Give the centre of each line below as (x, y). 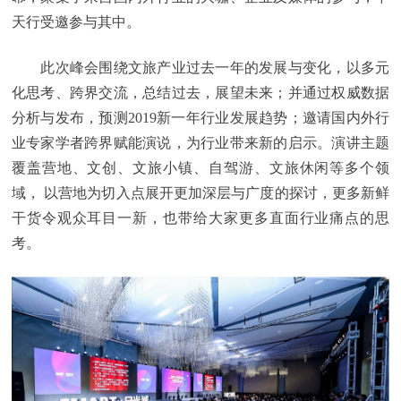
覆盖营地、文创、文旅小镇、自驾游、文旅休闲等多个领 (200, 167)
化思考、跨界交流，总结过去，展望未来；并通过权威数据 (200, 92)
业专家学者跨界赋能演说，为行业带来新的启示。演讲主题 (200, 142)
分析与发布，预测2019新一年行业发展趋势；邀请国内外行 (200, 117)
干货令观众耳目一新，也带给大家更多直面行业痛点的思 (200, 218)
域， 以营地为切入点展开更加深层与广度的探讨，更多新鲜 (200, 192)
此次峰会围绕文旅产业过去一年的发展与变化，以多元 (200, 67)
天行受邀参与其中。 (76, 21)
